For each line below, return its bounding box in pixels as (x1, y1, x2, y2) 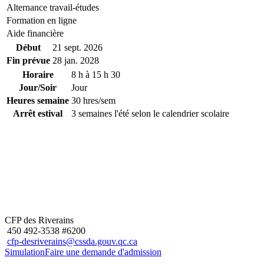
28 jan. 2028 (52, 55, 99, 65)
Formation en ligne (6, 15, 77, 25)
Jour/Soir (19, 82, 57, 93)
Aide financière (6, 28, 64, 38)
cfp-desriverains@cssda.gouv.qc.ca (7, 236, 137, 246)
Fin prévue (6, 55, 50, 65)
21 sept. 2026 (52, 42, 103, 52)
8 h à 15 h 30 (71, 69, 120, 80)
